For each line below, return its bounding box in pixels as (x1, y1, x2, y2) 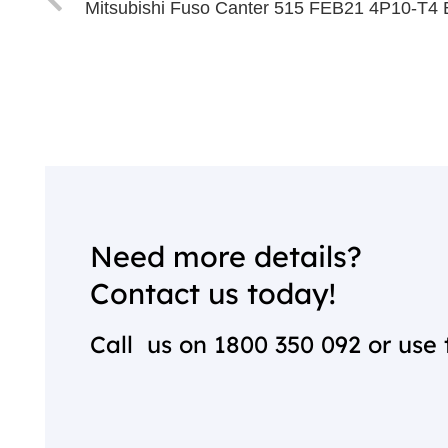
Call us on (90, 329, 214, 359)
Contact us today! (90, 274, 336, 311)
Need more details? (90, 237, 362, 274)
